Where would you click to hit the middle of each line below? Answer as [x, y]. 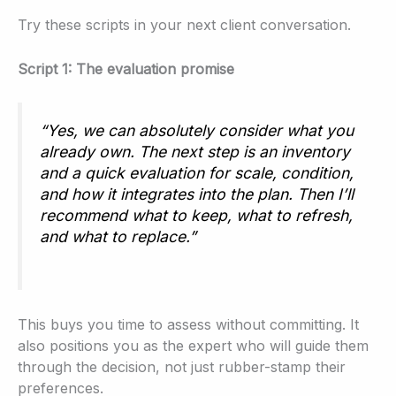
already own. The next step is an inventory [195, 152]
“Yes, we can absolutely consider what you [197, 131]
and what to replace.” [118, 237]
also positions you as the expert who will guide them [193, 345]
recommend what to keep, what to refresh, [196, 216]
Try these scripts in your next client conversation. [184, 25]
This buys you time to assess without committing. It [188, 324]
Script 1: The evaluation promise [126, 69]
